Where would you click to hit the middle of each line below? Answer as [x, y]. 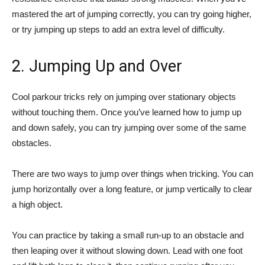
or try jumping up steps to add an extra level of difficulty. [118, 30]
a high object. [37, 205]
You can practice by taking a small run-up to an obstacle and [128, 235]
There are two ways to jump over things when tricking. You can [132, 174]
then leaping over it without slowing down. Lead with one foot [127, 251]
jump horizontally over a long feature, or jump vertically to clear [132, 189]
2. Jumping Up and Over [97, 67]
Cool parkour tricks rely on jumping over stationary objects [124, 97]
